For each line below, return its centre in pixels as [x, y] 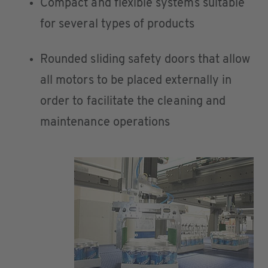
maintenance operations [105, 122]
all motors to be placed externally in [136, 80]
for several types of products [117, 24]
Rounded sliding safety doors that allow [145, 60]
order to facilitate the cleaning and [133, 101]
